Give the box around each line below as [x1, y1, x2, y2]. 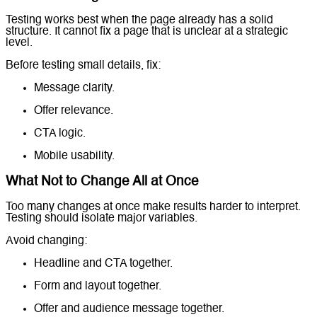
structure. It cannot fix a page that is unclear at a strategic [6, 26, 288, 38]
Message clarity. [34, 83, 115, 95]
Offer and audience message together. [34, 303, 224, 315]
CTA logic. [34, 128, 86, 140]
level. [6, 38, 33, 50]
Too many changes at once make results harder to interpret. [6, 201, 301, 213]
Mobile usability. [34, 151, 115, 163]
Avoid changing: [6, 235, 87, 247]
